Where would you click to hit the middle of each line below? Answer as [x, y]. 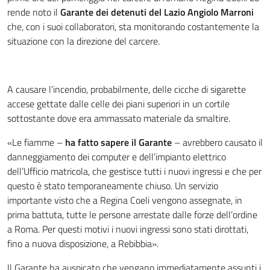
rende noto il [34, 12]
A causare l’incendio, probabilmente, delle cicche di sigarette [127, 89]
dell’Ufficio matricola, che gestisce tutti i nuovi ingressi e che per [134, 171]
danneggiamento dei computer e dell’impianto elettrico [117, 157]
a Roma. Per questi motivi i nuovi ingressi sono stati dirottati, [128, 229]
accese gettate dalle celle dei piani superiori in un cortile [118, 104]
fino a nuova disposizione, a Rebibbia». [83, 243]
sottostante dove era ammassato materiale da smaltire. [119, 118]
